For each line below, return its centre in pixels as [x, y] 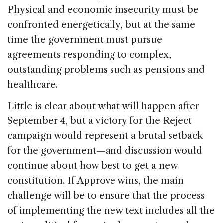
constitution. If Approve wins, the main [96, 181]
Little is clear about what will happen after [103, 106]
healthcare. [33, 85]
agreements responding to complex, [89, 55]
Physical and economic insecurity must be [103, 10]
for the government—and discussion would [105, 151]
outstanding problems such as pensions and [106, 70]
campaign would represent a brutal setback [105, 136]
